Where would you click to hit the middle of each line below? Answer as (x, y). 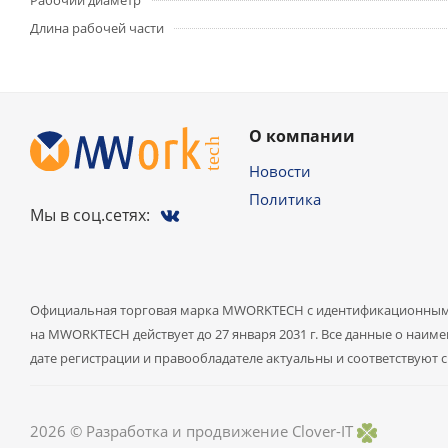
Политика (285, 199)
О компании (302, 136)
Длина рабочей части (97, 28)
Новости (280, 171)
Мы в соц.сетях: (90, 215)
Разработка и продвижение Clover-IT (219, 430)
